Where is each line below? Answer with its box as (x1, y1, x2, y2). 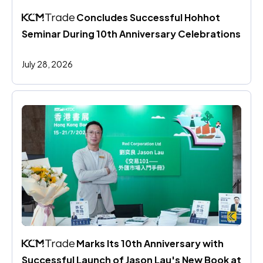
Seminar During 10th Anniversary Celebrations (22, 28, 241, 41)
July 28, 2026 (22, 59, 73, 70)
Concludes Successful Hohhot (75, 11, 221, 24)
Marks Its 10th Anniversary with (75, 237, 224, 249)
